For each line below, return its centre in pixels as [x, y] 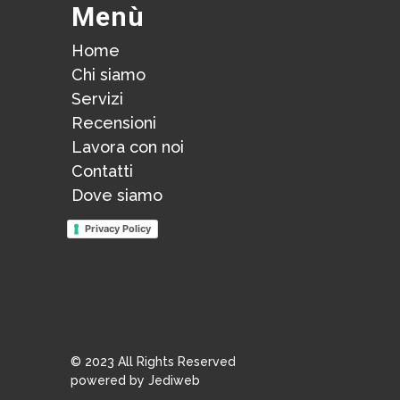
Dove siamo [117, 195]
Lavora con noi [128, 147]
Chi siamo [108, 75]
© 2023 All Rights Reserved [153, 362]
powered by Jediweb [135, 380]
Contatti [102, 171]
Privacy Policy [118, 229]
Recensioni [114, 123]
